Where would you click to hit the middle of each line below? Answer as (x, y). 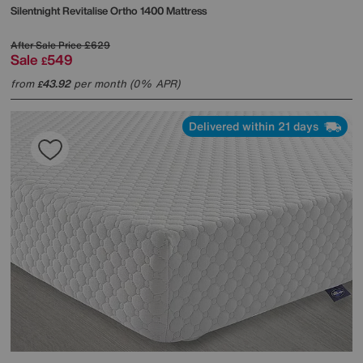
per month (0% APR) (125, 83)
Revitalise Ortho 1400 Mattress (135, 11)
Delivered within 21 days (255, 126)
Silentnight (36, 11)
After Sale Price (46, 45)
